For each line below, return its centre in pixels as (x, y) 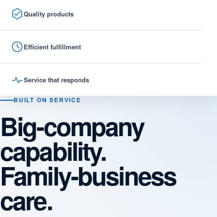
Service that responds (56, 80)
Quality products (49, 14)
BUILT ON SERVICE (47, 100)
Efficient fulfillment (52, 47)
